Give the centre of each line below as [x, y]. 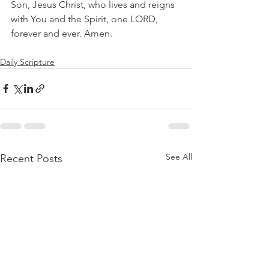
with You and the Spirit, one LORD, [86, 19]
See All [179, 156]
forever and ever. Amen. [62, 33]
